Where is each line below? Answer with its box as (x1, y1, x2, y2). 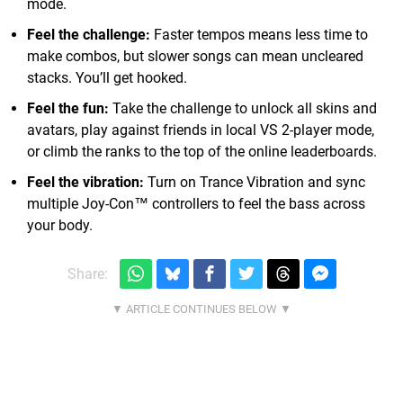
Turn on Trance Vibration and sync (144, 174, 365, 192)
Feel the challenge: (27, 26, 150, 44)
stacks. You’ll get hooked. (27, 69, 187, 87)
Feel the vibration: (27, 174, 144, 192)
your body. (27, 217, 93, 235)
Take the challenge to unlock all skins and (109, 100, 377, 118)
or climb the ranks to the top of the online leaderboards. (27, 143, 377, 161)
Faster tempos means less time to (150, 26, 368, 44)
